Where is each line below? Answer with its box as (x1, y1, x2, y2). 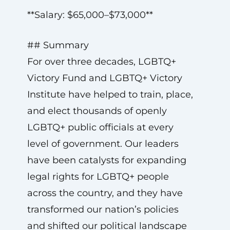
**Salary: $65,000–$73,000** (27, 9, 153, 21)
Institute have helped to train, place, (27, 89, 193, 100)
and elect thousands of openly (27, 105, 167, 117)
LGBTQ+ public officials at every (27, 122, 174, 133)
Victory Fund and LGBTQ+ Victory (27, 72, 182, 84)
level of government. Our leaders (27, 138, 179, 149)
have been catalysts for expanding (27, 155, 186, 166)
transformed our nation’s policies (27, 204, 179, 215)
